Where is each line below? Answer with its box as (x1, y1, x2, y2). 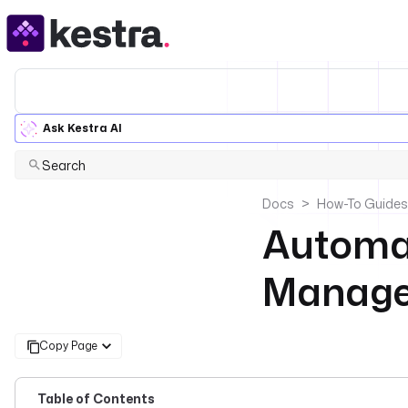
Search (41, 156, 86, 174)
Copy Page (39, 338, 97, 353)
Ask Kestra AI (43, 120, 122, 136)
